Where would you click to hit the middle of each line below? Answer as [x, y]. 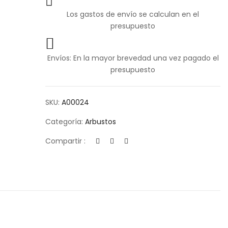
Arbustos [101, 122]
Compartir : [66, 141]
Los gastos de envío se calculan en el [133, 15]
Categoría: [65, 122]
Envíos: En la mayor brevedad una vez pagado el [133, 58]
